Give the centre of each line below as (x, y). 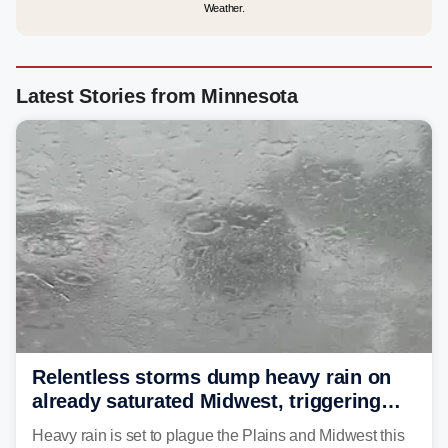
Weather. (224, 8)
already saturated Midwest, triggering (206, 400)
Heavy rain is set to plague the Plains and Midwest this (218, 435)
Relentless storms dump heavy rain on (211, 376)
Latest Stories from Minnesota (157, 96)
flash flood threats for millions (173, 424)
